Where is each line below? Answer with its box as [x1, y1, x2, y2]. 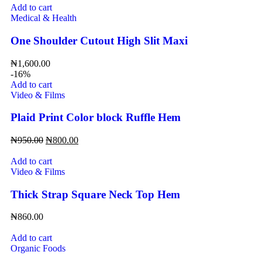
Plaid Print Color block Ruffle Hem [11, 111, 181, 124]
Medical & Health [11, 13, 77, 23]
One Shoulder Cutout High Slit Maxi [11, 34, 188, 47]
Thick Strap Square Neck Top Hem [11, 188, 180, 201]
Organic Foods [11, 243, 65, 254]
